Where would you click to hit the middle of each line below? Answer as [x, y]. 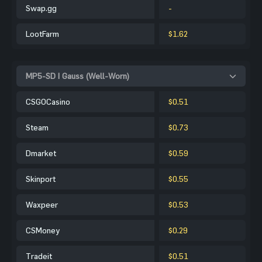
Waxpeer [42, 204]
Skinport [41, 178]
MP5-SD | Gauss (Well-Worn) [78, 75]
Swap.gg [41, 8]
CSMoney [43, 230]
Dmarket [41, 153]
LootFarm [42, 33]
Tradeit [39, 256]
